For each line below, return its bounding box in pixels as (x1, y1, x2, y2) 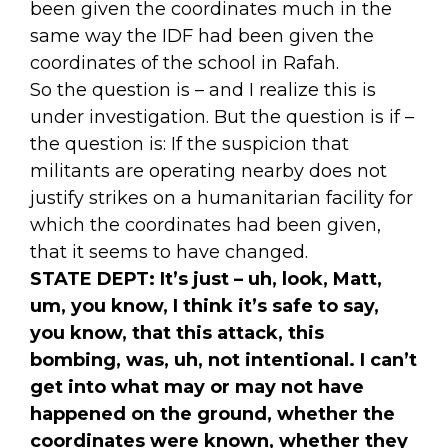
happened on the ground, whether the (30, 402, 395, 425)
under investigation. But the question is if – (30, 105, 414, 128)
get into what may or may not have (30, 375, 364, 398)
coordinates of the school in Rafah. (30, 51, 339, 74)
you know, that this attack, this (30, 321, 324, 344)
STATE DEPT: (30, 267, 155, 290)
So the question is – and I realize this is (30, 78, 376, 101)
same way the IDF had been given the (30, 24, 374, 47)
